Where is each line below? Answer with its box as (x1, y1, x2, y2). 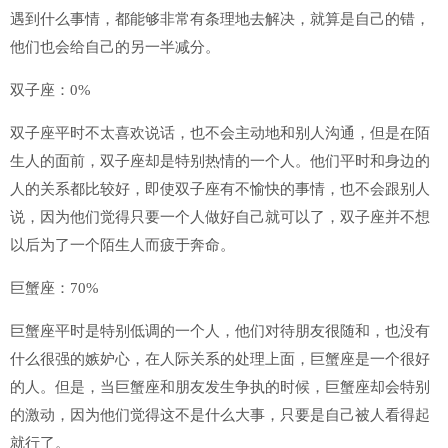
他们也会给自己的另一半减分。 (10, 39, 220, 55)
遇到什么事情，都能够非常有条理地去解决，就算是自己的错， (10, 11, 430, 27)
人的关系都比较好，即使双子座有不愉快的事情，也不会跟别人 (10, 181, 430, 197)
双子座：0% (10, 82, 91, 98)
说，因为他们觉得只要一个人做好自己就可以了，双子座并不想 (10, 209, 430, 225)
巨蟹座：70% (10, 280, 99, 296)
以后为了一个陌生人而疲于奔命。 (10, 237, 235, 253)
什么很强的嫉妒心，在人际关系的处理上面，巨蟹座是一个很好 (10, 351, 430, 367)
